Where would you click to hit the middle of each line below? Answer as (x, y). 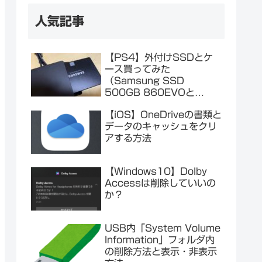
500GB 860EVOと (150, 93)
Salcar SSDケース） (151, 104)
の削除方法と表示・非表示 (161, 252)
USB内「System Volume (163, 228)
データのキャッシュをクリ (161, 126)
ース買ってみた (137, 69)
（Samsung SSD (144, 81)
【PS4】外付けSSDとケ (159, 58)
